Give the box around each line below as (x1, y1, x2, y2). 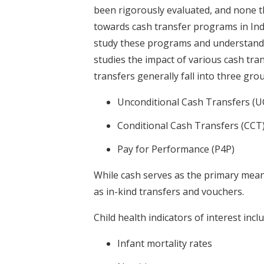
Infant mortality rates (117, 236, 212, 250)
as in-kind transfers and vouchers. (94, 184, 244, 198)
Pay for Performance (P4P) (117, 142, 235, 156)
